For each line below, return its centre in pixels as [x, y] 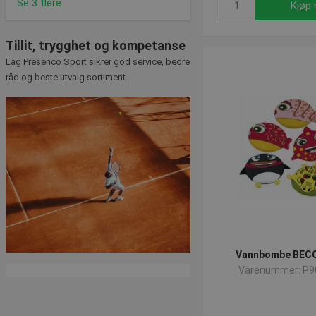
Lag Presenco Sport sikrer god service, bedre [98, 62]
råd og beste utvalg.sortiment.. [68, 77]
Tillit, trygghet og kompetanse [96, 45]
